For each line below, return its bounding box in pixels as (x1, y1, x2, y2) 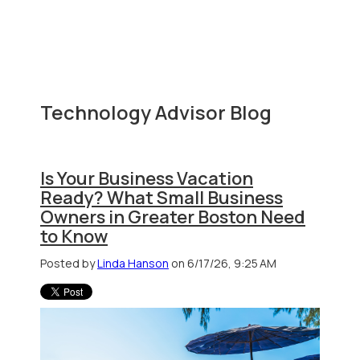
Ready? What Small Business (40, 185, 283, 210)
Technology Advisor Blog (40, 99, 272, 125)
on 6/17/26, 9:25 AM (169, 256, 276, 271)
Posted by (40, 256, 97, 271)
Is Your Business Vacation (40, 166, 253, 190)
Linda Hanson (97, 256, 169, 271)
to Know (40, 223, 108, 248)
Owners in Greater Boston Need (40, 204, 305, 229)
